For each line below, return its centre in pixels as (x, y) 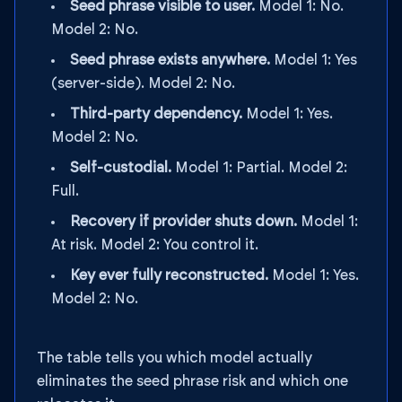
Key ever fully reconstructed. (169, 275)
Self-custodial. (121, 168)
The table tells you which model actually (175, 358)
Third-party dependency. (156, 114)
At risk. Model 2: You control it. (155, 245)
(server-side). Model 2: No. (143, 83)
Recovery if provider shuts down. (184, 222)
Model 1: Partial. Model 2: (259, 168)
